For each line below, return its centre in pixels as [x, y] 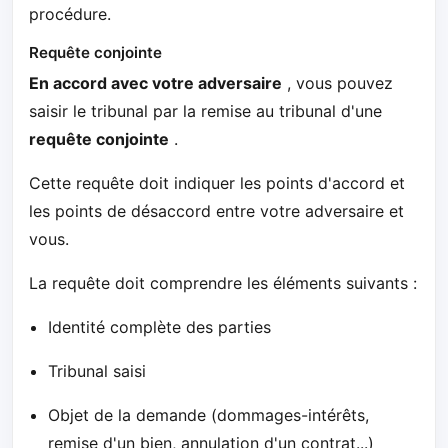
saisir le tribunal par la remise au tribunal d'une [205, 110]
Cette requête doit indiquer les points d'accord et [217, 182]
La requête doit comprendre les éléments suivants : [223, 282]
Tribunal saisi [97, 370]
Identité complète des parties [160, 326]
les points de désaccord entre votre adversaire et [216, 210]
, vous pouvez [337, 82]
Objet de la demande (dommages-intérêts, [209, 414]
